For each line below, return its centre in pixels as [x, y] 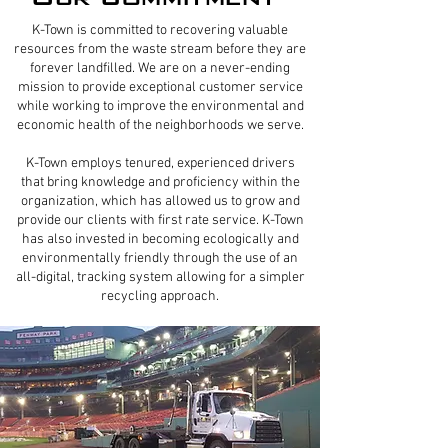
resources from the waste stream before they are [160, 49]
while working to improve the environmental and [160, 106]
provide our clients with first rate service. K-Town [160, 220]
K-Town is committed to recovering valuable [160, 30]
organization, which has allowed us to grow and [160, 201]
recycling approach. [160, 296]
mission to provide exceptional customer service [160, 87]
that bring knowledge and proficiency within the [160, 182]
